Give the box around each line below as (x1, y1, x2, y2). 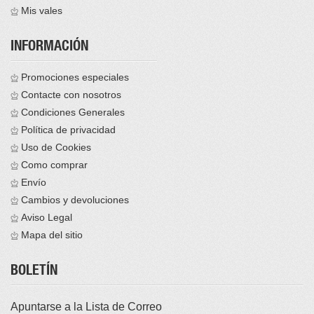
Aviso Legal (21, 212, 72, 224)
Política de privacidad (21, 124, 116, 136)
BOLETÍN (11, 265, 57, 280)
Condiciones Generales (21, 107, 125, 118)
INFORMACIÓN (11, 41, 88, 55)
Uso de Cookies (21, 142, 91, 153)
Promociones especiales (21, 71, 129, 83)
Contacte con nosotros (21, 89, 121, 101)
